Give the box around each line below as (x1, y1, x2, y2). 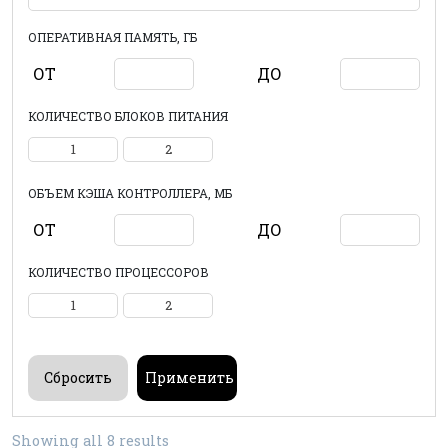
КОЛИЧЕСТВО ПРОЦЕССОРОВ (28, 264, 209, 280)
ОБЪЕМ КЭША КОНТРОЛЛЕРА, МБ (28, 185, 232, 201)
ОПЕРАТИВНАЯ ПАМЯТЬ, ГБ (28, 29, 197, 45)
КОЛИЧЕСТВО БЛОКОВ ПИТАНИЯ (28, 108, 228, 124)
